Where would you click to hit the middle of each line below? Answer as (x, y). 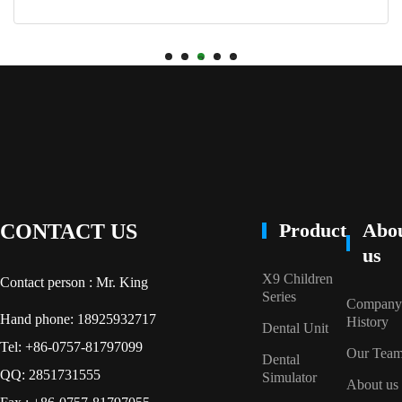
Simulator (289, 378)
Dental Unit (295, 328)
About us (372, 385)
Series (279, 297)
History (367, 322)
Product (313, 231)
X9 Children (297, 279)
